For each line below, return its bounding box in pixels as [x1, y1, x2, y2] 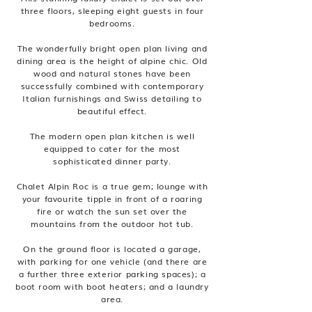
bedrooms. [89, 17, 135, 29]
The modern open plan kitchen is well [29, 130, 195, 142]
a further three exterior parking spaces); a [18, 267, 206, 280]
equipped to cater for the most [43, 142, 180, 155]
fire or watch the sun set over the [37, 205, 187, 217]
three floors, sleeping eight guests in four [20, 4, 204, 17]
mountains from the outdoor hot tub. [31, 217, 194, 230]
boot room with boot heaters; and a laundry [15, 280, 209, 292]
